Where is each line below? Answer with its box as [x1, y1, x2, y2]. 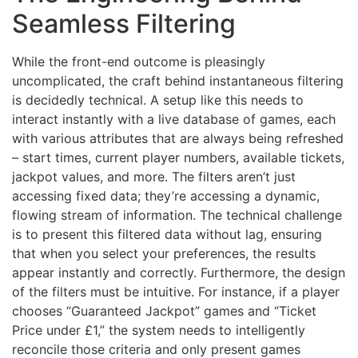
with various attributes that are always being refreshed [12, 130, 344, 147]
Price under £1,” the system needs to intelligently [12, 322, 305, 339]
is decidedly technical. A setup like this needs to [12, 92, 304, 109]
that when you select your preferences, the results [12, 245, 316, 262]
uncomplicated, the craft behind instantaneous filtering [12, 73, 344, 89]
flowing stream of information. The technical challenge [12, 207, 342, 224]
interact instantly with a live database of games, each [12, 111, 336, 128]
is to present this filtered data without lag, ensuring [12, 226, 322, 243]
